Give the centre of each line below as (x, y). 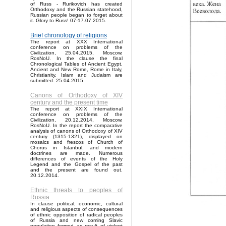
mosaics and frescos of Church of (76, 142)
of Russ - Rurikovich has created (76, 4)
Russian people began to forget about (76, 15)
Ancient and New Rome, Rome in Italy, (76, 70)
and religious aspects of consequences (76, 209)
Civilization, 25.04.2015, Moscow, (76, 53)
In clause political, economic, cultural (76, 204)
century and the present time (69, 103)
